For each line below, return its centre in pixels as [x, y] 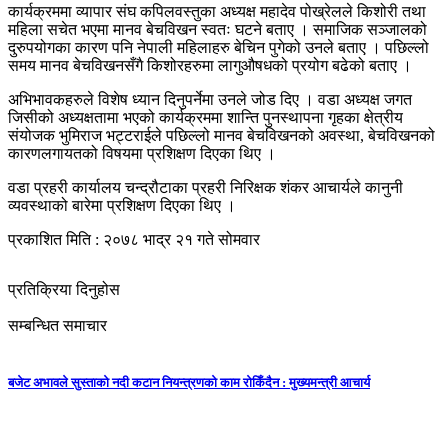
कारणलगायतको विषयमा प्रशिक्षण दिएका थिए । [142, 153]
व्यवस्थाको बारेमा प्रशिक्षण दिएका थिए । [122, 205]
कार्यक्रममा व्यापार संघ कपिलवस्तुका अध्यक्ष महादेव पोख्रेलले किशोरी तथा [217, 11]
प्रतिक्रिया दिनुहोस [64, 289]
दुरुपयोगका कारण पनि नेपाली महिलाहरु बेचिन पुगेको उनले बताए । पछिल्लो [218, 47]
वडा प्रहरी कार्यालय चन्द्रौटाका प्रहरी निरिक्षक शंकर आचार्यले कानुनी [205, 187]
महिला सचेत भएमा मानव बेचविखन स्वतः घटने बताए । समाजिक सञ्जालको [217, 29]
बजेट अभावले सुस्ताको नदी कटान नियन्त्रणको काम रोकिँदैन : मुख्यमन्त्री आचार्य [189, 382]
